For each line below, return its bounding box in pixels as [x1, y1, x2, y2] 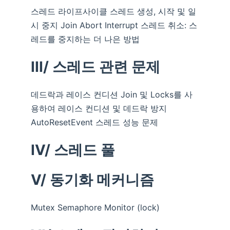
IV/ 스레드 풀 [31, 141, 115, 159]
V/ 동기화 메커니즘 [31, 170, 154, 188]
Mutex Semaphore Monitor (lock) [31, 202, 160, 213]
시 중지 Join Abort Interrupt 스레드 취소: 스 [31, 20, 197, 30]
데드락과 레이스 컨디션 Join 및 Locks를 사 [31, 89, 193, 100]
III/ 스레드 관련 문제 [31, 57, 160, 75]
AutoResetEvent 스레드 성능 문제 [31, 117, 158, 127]
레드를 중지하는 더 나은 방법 [31, 33, 140, 44]
